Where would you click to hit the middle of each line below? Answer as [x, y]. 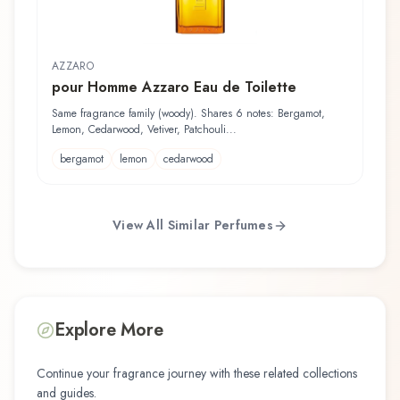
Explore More [109, 329]
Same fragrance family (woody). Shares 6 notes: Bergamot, [188, 113]
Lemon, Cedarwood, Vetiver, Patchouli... [144, 129]
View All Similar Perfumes [193, 225]
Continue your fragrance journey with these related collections [197, 373]
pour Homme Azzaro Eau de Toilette [174, 87]
